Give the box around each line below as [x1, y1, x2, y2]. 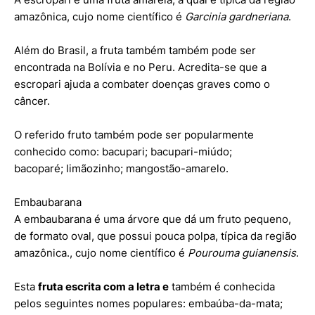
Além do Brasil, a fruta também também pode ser [14, 43, 256, 57]
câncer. [14, 94, 50, 108]
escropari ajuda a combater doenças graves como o [14, 77, 270, 91]
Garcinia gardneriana [185, 9, 288, 23]
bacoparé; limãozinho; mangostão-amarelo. [14, 161, 229, 175]
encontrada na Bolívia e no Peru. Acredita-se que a [14, 60, 266, 74]
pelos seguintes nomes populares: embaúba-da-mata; [14, 296, 283, 310]
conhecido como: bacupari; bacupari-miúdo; [14, 144, 232, 158]
